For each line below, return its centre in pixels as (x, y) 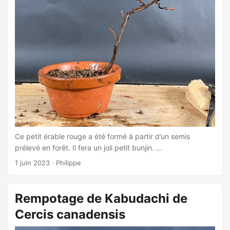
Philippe (69, 163)
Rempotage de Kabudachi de (101, 198)
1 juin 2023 (32, 163)
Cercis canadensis (70, 214)
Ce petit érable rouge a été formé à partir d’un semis (102, 136)
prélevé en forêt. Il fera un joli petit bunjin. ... (89, 148)
